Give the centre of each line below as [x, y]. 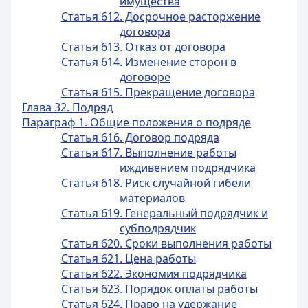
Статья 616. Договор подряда [140, 137]
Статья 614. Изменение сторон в [148, 62]
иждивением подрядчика [187, 168]
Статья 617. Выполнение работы [148, 153]
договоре [145, 77]
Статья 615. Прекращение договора [158, 92]
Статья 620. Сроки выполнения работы [166, 243]
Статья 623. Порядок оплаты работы [159, 289]
